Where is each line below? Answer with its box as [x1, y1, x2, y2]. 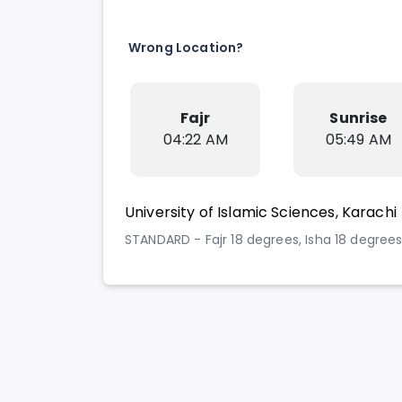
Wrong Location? [128, 39, 244, 57]
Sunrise [329, 108, 388, 129]
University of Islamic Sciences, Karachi [125, 202, 397, 223]
